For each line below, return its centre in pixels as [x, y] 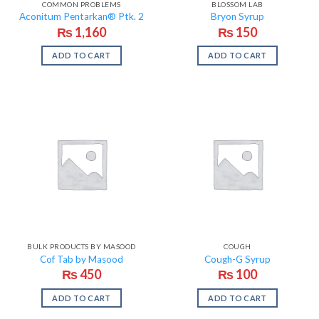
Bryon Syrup [237, 17]
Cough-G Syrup [237, 259]
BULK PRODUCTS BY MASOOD [82, 247]
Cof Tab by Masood [82, 259]
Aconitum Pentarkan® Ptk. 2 [82, 17]
